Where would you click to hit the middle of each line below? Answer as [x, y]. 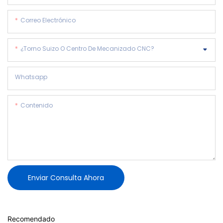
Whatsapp [31, 77]
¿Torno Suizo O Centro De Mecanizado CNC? [87, 48]
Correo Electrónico [48, 20]
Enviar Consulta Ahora [66, 177]
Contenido [37, 105]
